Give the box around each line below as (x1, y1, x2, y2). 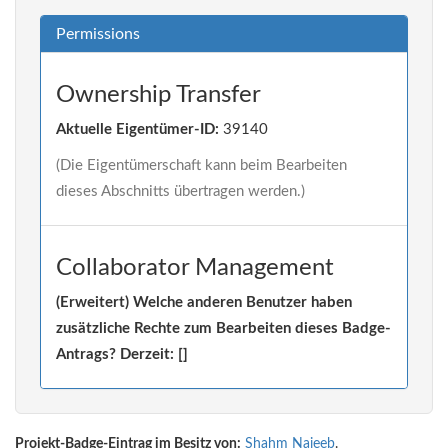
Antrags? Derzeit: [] (56, 347, 188, 362)
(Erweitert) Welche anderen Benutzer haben (56, 295, 352, 310)
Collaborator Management (56, 256, 334, 280)
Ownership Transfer (56, 83, 261, 107)
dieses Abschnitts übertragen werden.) (56, 184, 305, 199)
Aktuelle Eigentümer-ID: (56, 122, 219, 137)
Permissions (56, 26, 140, 42)
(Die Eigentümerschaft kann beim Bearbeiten (56, 158, 347, 173)
